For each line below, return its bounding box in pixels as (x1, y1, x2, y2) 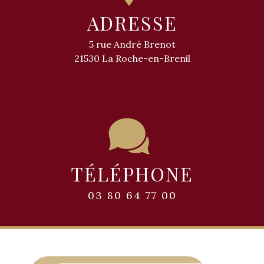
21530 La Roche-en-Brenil (74, 52, 190, 64)
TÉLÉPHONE (71, 160, 193, 186)
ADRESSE (87, 9, 177, 35)
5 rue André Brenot (88, 38, 176, 50)
